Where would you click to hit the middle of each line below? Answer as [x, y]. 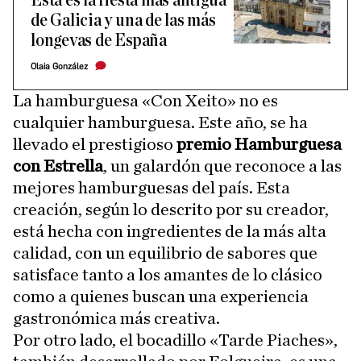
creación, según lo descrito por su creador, [171, 210]
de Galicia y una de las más [123, 21]
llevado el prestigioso [95, 144]
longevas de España [99, 41]
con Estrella [58, 166]
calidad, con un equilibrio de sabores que [165, 253]
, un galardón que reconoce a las [222, 166]
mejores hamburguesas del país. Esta [151, 188]
